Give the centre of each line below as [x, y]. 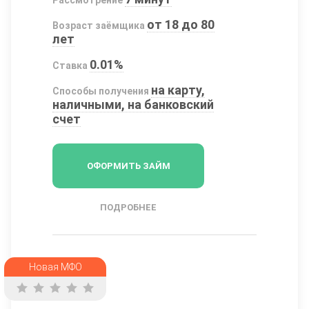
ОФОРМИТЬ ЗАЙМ [128, 166]
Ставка [70, 65]
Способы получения [101, 91]
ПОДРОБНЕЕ [128, 207]
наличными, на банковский [133, 104]
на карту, [178, 90]
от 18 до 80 [181, 24]
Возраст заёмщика [99, 25]
